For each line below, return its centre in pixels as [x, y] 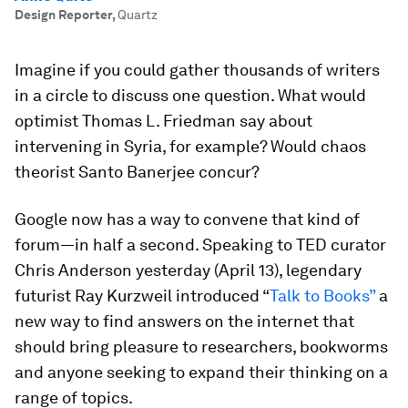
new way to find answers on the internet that [184, 321]
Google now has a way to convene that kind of [187, 219]
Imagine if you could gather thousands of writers [197, 70]
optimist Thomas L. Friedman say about [163, 121]
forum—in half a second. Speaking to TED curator [200, 245]
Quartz [138, 15]
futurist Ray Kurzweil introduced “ [142, 296]
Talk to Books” [324, 296]
